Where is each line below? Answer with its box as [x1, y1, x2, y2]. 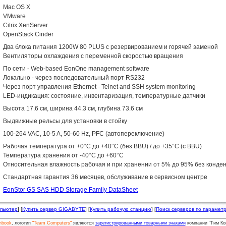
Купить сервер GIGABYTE [22, 206, 85, 212]
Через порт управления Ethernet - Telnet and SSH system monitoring [3, 83, 196, 90]
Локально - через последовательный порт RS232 [3, 74, 145, 81]
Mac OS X [3, 4, 30, 11]
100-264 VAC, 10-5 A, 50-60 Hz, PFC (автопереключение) [3, 130, 164, 137]
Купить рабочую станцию [90, 206, 151, 212]
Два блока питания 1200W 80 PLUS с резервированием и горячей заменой [3, 43, 218, 50]
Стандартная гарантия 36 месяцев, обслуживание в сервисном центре [3, 174, 207, 181]
